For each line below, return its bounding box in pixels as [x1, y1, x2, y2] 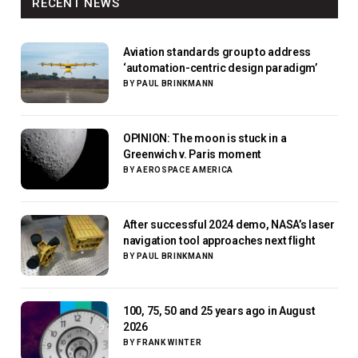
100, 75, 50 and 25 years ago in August [123, 304, 316, 317]
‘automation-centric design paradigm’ [123, 61, 317, 74]
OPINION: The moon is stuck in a [123, 131, 287, 145]
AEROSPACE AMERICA [137, 165, 234, 174]
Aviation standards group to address [123, 45, 312, 58]
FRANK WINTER [137, 337, 202, 347]
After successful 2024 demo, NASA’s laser [123, 217, 335, 231]
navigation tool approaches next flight [123, 233, 316, 247]
